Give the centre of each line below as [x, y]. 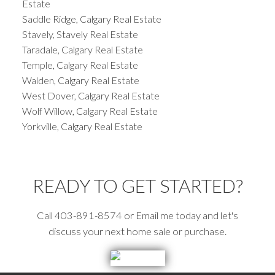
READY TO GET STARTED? [137, 185]
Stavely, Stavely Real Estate [80, 34]
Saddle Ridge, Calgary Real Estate [91, 19]
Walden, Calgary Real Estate [80, 80]
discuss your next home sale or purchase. [137, 231]
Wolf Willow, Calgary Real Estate [90, 111]
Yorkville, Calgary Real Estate [82, 126]
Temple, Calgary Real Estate [80, 65]
